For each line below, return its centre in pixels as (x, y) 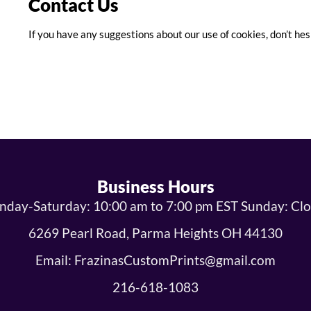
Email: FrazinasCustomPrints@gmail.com (155, 260)
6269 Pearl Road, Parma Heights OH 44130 (155, 233)
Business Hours (155, 187)
